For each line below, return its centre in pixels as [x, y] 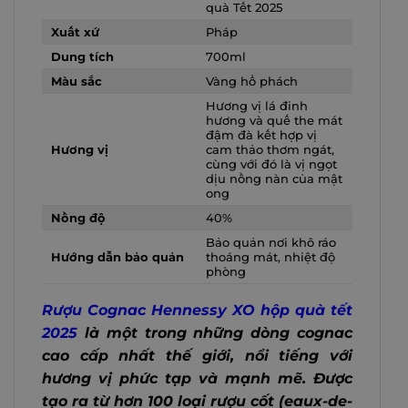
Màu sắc [76, 81]
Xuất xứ [75, 31]
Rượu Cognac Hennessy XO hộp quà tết [197, 310]
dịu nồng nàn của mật [274, 178]
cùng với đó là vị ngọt [271, 163]
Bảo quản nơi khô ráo [271, 242]
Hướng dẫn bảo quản [117, 256]
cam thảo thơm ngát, [270, 149]
